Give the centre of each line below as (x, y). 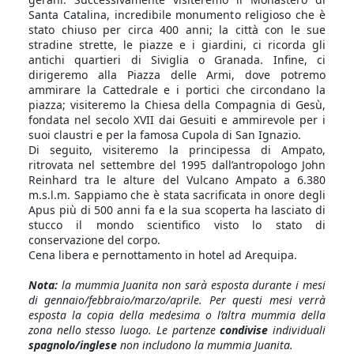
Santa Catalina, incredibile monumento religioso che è (177, 15)
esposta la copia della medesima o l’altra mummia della (177, 315)
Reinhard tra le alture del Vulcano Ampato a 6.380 (177, 180)
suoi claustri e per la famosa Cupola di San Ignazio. (165, 135)
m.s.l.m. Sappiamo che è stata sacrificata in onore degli (177, 195)
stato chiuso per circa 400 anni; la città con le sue (177, 30)
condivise (244, 330)
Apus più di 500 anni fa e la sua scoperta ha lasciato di (177, 210)
